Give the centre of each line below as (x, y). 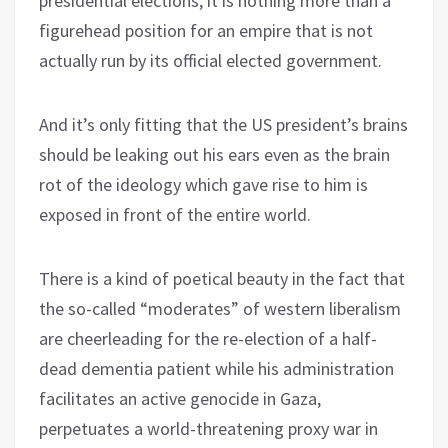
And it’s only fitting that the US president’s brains (223, 124)
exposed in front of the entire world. (175, 214)
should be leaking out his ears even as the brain (214, 154)
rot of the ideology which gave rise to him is (203, 184)
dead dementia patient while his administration (216, 368)
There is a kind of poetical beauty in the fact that (222, 278)
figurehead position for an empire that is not (206, 30)
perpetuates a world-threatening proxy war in (208, 428)
